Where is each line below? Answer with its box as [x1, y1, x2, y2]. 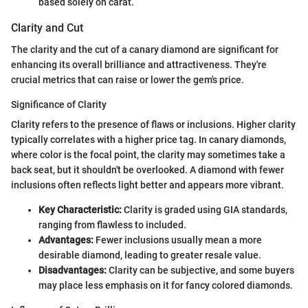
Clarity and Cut [11, 21, 83, 34]
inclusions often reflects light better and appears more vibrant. [11, 179, 284, 191]
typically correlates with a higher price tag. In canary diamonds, [11, 134, 286, 146]
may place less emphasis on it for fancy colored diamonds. [38, 280, 293, 291]
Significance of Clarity [11, 99, 107, 111]
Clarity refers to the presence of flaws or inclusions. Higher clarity [11, 119, 296, 131]
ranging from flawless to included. [38, 219, 186, 231]
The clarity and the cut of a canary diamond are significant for [11, 44, 278, 56]
